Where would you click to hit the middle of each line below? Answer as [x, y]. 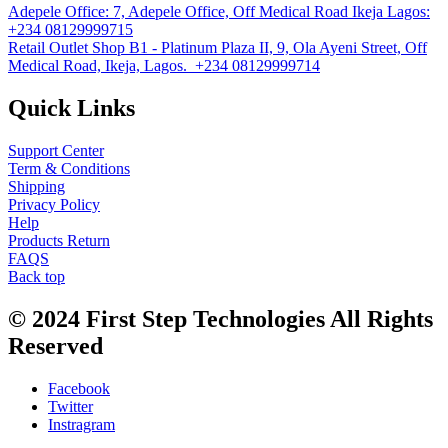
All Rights [379, 318]
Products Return [59, 240]
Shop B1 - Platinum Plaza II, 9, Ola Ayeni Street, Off [259, 48]
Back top [36, 276]
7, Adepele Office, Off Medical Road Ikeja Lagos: [271, 12]
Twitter [70, 406]
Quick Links [71, 108]
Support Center [56, 150]
